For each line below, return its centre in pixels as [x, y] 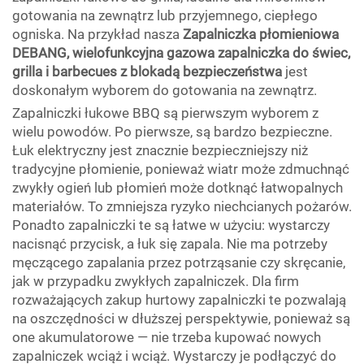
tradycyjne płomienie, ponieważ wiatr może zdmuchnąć [181, 169]
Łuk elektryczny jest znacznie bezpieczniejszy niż [160, 150]
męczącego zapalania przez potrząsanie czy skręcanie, [179, 262]
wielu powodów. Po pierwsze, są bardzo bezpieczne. [172, 132]
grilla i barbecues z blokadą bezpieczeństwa [149, 71]
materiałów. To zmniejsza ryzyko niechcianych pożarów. [182, 206]
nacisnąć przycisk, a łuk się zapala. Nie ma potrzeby [170, 244]
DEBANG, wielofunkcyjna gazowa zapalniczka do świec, [181, 53]
